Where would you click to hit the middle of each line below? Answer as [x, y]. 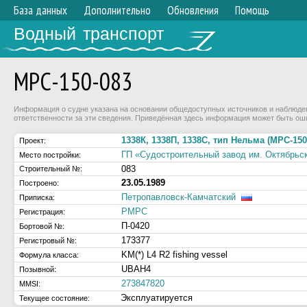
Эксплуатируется [157, 298]
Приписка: [37, 197]
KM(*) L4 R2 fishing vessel [174, 255]
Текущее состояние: [54, 298]
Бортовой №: [42, 226]
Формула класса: [49, 255]
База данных [40, 10]
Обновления [193, 10]
